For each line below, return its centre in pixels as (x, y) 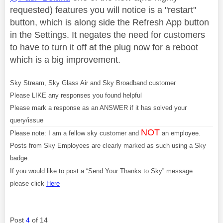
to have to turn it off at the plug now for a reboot (104, 47)
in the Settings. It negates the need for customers (108, 35)
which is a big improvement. (65, 59)
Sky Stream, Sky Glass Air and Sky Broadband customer (93, 83)
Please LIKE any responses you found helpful (76, 95)
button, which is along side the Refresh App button (110, 22)
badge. (20, 158)
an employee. (180, 133)
